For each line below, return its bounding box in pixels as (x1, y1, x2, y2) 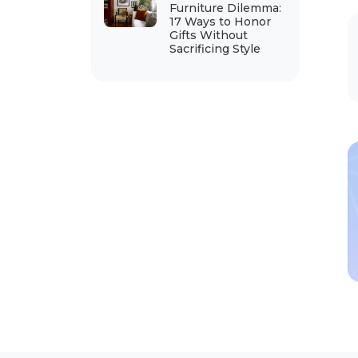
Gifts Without (169, 28, 248, 42)
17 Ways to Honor (169, 14, 271, 29)
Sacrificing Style (169, 42, 261, 56)
